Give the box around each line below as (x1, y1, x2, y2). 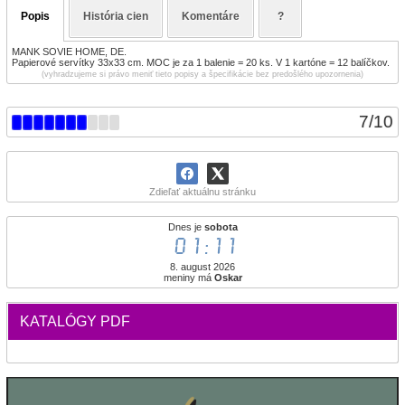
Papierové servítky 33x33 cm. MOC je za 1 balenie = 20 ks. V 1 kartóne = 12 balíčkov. (12, 57, 390, 68)
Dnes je (167, 221, 204, 232)
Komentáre (182, 10, 240, 23)
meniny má (163, 272, 214, 283)
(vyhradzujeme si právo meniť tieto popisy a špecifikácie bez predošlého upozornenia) (42, 70, 363, 79)
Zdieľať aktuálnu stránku (149, 186, 256, 197)
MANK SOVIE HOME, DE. (12, 46, 127, 57)
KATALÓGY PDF (20, 314, 130, 329)
